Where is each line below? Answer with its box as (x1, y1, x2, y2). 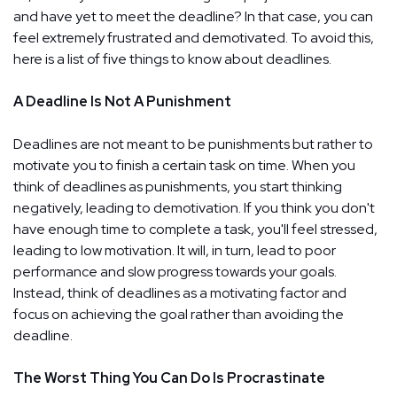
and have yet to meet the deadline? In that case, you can (13, 6, 373, 26)
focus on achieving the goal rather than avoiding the (13, 304, 344, 323)
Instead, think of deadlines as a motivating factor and (13, 283, 346, 302)
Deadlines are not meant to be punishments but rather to (13, 134, 373, 153)
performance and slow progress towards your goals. (13, 261, 337, 281)
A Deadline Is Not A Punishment (13, 91, 231, 111)
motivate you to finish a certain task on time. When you (13, 155, 355, 175)
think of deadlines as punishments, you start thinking (13, 176, 342, 196)
